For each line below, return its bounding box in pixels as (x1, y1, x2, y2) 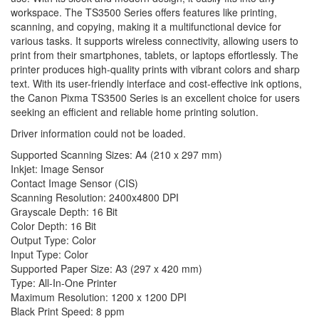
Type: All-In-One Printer (11, 275, 117, 290)
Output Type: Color (11, 232, 96, 247)
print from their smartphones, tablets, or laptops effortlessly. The (11, 47, 298, 62)
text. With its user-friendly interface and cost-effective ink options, (11, 75, 302, 90)
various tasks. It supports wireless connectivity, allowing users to (11, 33, 298, 48)
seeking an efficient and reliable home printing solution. (11, 104, 258, 119)
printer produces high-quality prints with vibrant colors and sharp (11, 61, 300, 76)
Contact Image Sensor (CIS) (11, 175, 138, 190)
